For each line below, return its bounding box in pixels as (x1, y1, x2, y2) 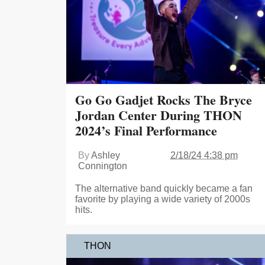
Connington (78, 161, 127, 172)
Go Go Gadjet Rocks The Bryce (75, 90, 252, 110)
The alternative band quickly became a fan (75, 183, 253, 194)
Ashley (91, 150, 120, 161)
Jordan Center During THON (75, 105, 242, 125)
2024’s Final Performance (75, 121, 217, 141)
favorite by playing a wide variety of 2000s (75, 194, 250, 205)
